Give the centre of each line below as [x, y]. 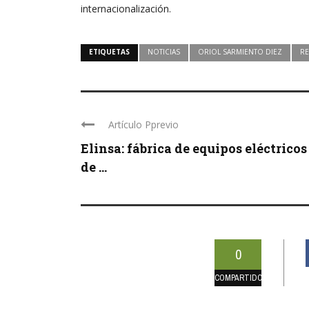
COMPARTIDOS [241, 278]
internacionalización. [126, 9]
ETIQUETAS [109, 52]
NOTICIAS [164, 52]
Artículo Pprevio [143, 125]
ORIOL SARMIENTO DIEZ [240, 52]
